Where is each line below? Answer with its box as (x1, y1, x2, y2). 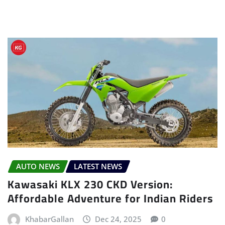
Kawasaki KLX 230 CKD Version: (8, 174, 173, 195)
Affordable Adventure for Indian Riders (8, 188, 213, 209)
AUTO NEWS (16, 161, 60, 171)
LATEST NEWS (74, 161, 122, 171)
